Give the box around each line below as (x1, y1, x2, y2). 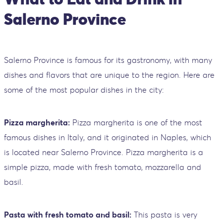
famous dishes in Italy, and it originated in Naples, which (4, 132, 211, 142)
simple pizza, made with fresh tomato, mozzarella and (4, 162, 201, 172)
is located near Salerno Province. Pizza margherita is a (4, 147, 203, 157)
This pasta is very (131, 210, 197, 220)
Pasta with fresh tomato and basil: (4, 210, 131, 220)
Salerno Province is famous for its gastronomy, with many (4, 55, 212, 65)
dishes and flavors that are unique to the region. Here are (4, 70, 215, 80)
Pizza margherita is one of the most (70, 117, 202, 127)
